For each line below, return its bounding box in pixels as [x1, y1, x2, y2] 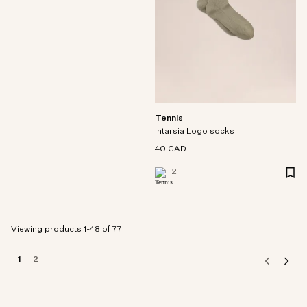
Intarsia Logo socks [155, 127, 234, 136]
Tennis [155, 114, 183, 123]
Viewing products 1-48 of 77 [11, 225, 122, 234]
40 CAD [155, 145, 186, 154]
